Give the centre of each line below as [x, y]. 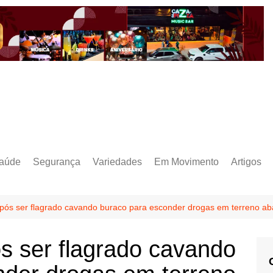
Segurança [57, 161]
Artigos [246, 161]
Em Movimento [186, 161]
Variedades [117, 161]
